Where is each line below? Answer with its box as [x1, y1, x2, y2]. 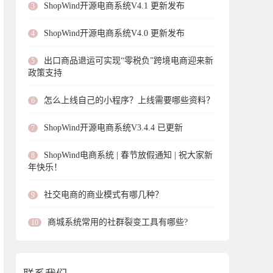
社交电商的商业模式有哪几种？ [44, 190, 163, 199]
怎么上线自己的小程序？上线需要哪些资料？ [44, 96, 214, 105]
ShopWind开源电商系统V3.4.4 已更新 [44, 123, 183, 132]
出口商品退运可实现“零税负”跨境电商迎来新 [44, 56, 213, 65]
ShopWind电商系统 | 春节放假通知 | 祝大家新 [44, 151, 213, 160]
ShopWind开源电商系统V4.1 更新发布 [44, 1, 185, 10]
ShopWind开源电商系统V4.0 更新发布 [44, 29, 185, 38]
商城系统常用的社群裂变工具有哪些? [48, 218, 188, 227]
